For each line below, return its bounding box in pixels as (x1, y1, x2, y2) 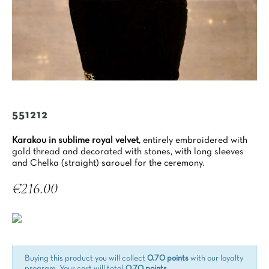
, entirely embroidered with (139, 136, 247, 145)
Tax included (12, 198, 53, 205)
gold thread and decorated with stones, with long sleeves (12, 148, 244, 156)
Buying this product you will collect (25, 255, 147, 262)
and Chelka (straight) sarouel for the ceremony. (12, 159, 204, 168)
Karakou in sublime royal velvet (12, 136, 139, 145)
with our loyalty (189, 255, 243, 262)
